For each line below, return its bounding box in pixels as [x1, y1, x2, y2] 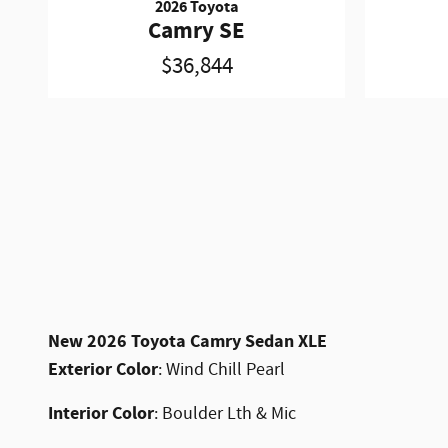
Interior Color [48, 400, 154, 426]
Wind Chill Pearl [166, 357, 285, 382]
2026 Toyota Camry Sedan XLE [87, 328, 327, 354]
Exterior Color [48, 356, 158, 382]
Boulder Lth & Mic [162, 401, 296, 426]
